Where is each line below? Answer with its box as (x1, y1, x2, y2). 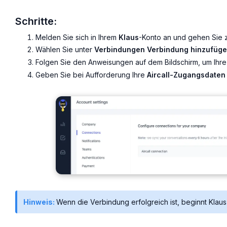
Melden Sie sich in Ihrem (35, 32, 119, 42)
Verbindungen (94, 45, 145, 54)
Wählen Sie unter (35, 45, 94, 54)
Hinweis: (23, 198, 56, 207)
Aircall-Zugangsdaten (147, 70, 225, 79)
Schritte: (15, 15, 57, 27)
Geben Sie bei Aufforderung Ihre (35, 70, 147, 79)
